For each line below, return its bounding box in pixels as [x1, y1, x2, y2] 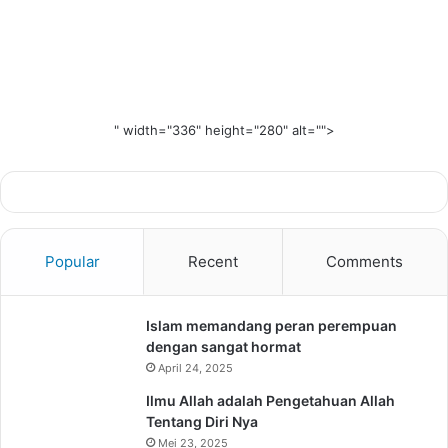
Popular [44, 251, 100, 271]
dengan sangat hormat [146, 337, 301, 355]
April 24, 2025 [158, 360, 233, 375]
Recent [187, 251, 238, 271]
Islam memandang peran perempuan [146, 316, 397, 334]
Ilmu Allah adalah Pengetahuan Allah [146, 391, 395, 409]
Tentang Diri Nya [146, 412, 258, 430]
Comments [326, 251, 404, 271]
